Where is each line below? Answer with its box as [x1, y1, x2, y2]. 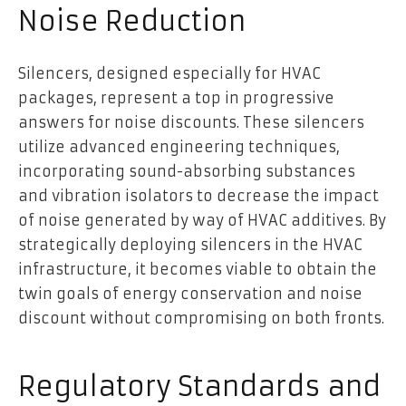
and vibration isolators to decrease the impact [18, 187, 379, 206]
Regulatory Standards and [18, 369, 381, 403]
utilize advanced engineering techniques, [18, 138, 340, 157]
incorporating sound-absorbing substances [18, 162, 355, 181]
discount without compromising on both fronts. [18, 309, 384, 328]
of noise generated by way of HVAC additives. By [18, 211, 386, 230]
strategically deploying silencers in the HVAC [18, 236, 362, 255]
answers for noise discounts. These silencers [18, 113, 364, 132]
